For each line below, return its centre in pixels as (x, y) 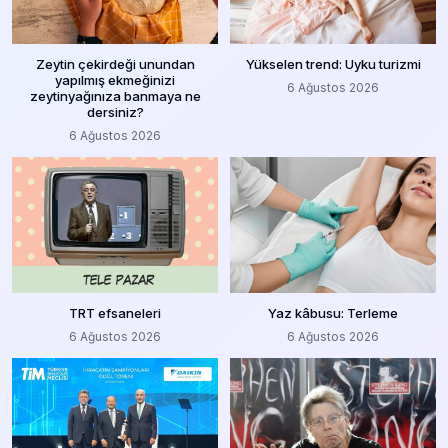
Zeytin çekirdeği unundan (115, 63)
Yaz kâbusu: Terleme (333, 312)
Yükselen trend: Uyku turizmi (333, 63)
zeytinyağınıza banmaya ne (115, 95)
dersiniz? (115, 111)
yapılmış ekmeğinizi (115, 79)
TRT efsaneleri (115, 312)
